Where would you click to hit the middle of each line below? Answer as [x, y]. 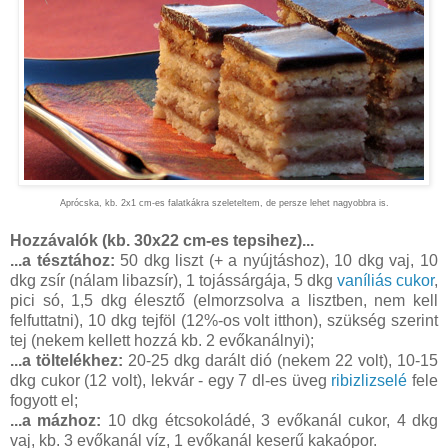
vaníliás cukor [385, 281]
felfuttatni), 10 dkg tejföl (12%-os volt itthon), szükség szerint [224, 321]
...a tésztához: [62, 261]
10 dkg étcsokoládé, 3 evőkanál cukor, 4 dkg [273, 421]
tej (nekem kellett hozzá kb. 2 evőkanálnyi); [162, 341]
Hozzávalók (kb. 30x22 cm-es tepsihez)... [162, 241]
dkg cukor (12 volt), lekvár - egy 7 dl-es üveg [171, 381]
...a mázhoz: [59, 421]
